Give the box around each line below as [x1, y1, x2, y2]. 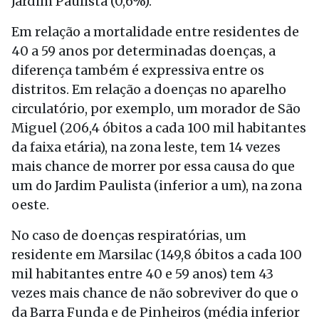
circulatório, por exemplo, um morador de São [11, 100, 300, 117]
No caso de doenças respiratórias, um [11, 227, 246, 244]
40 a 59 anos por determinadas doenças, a [11, 43, 276, 59]
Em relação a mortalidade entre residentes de [11, 23, 299, 40]
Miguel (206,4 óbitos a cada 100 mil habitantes [11, 120, 306, 136]
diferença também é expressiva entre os [11, 62, 264, 78]
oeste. [11, 197, 49, 213]
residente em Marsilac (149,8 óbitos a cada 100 [11, 246, 302, 263]
